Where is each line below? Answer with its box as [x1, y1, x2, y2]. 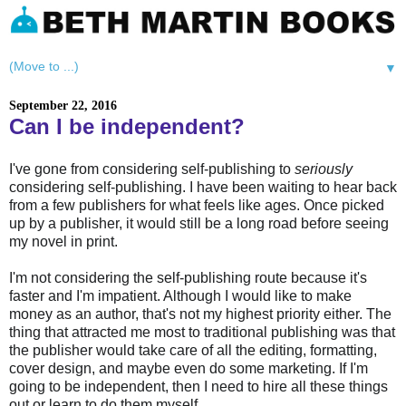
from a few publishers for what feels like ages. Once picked [9, 198, 384, 214]
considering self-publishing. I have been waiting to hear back [9, 179, 397, 196]
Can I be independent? [9, 113, 245, 139]
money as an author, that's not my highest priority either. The [9, 306, 391, 323]
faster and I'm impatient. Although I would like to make [9, 288, 352, 304]
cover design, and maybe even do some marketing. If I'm [9, 361, 368, 377]
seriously [295, 161, 353, 178]
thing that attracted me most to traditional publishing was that [9, 324, 395, 341]
